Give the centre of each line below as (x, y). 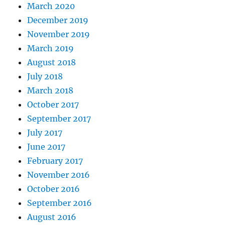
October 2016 (54, 189)
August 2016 (52, 217)
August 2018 (52, 63)
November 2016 (59, 175)
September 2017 (59, 119)
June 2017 (46, 147)
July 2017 (45, 133)
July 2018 (45, 77)
